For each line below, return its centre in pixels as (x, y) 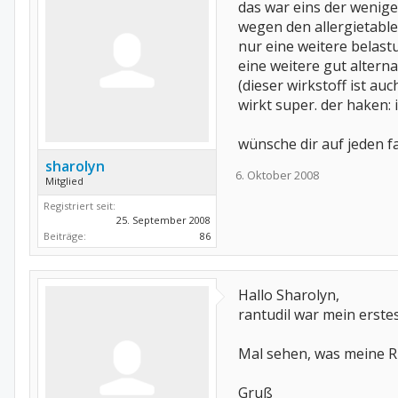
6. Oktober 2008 (277, 175)
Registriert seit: (80, 206)
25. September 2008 (163, 220)
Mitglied (64, 181)
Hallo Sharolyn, (289, 295)
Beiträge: (65, 236)
